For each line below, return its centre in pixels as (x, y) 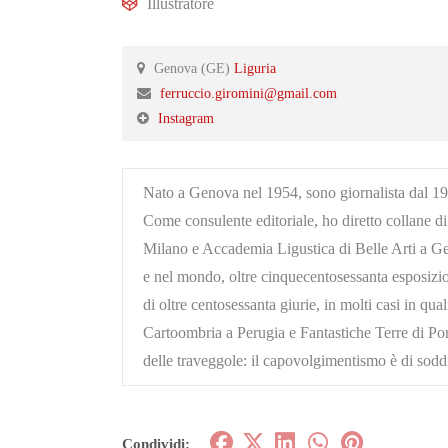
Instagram (186, 118)
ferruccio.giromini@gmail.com (248, 93)
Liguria (255, 68)
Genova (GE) (190, 68)
